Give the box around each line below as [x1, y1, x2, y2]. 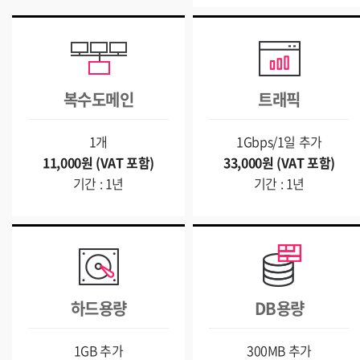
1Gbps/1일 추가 [236, 132, 322, 151]
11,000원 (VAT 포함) [43, 153, 154, 172]
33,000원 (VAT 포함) [223, 153, 335, 172]
